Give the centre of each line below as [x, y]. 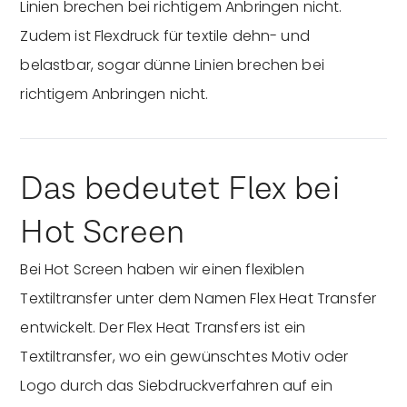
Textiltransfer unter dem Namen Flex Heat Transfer [199, 298]
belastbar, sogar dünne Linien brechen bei [172, 65]
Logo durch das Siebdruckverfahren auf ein [176, 385]
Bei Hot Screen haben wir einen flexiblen [162, 269]
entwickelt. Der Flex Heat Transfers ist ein [163, 327]
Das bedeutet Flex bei [180, 189]
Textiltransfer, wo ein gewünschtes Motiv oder [184, 356]
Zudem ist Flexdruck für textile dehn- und [165, 35]
